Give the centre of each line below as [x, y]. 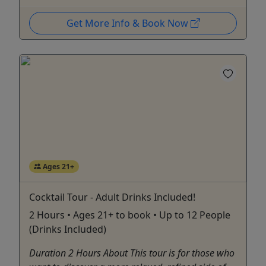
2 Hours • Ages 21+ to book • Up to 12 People [130, 215]
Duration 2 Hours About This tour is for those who [132, 253]
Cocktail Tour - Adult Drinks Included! [112, 197]
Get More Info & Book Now [128, 23]
